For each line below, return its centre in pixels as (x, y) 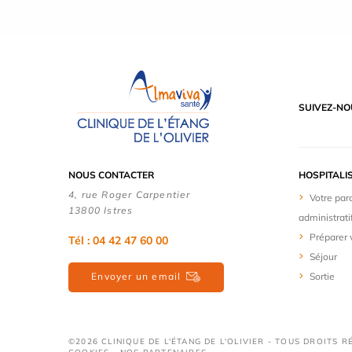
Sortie (322, 277)
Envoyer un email (136, 276)
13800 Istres (101, 211)
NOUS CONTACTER (111, 175)
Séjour (323, 257)
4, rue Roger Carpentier (130, 195)
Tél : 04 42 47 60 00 (118, 241)
